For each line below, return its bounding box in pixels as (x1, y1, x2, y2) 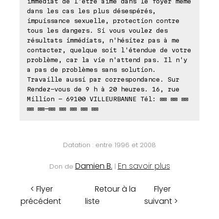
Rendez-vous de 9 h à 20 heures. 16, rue (27, 86, 179, 93)
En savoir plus (117, 160, 170, 172)
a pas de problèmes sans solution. (27, 66, 156, 73)
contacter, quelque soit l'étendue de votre (27, 46, 191, 54)
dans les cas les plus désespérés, (27, 7, 156, 15)
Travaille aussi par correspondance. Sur (27, 76, 179, 83)
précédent (21, 196, 61, 207)
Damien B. (75, 160, 112, 172)
